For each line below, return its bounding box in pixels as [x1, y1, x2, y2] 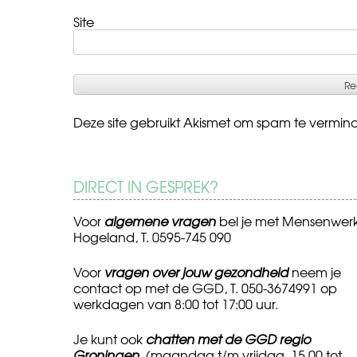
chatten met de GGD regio [146, 328, 311, 348]
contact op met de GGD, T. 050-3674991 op [73, 277, 337, 297]
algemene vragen [104, 210, 216, 230]
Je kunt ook [73, 328, 146, 348]
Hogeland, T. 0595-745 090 [73, 226, 231, 246]
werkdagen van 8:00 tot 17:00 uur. [73, 293, 278, 313]
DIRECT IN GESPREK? [73, 175, 218, 198]
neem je [288, 261, 341, 281]
